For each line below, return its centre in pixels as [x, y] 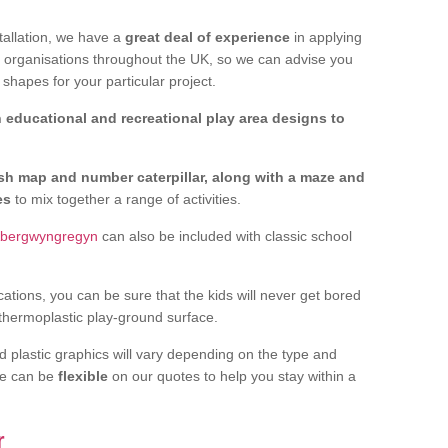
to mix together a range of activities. [128, 198]
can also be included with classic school [225, 235]
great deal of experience [207, 36]
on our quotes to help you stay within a [232, 375]
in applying [326, 36]
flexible [83, 375]
